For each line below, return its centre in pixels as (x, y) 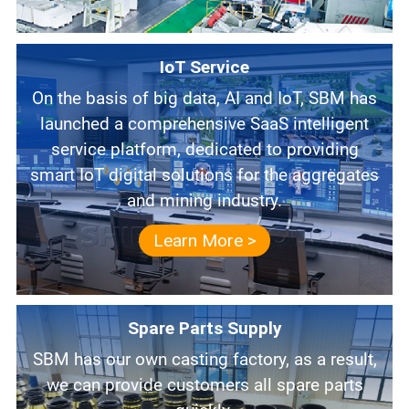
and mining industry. (204, 200)
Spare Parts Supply (204, 329)
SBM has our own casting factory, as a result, (37, 360)
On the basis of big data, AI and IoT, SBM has (38, 98)
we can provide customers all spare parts (204, 385)
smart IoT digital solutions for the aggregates (204, 174)
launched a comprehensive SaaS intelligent (204, 123)
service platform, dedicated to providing (204, 149)
